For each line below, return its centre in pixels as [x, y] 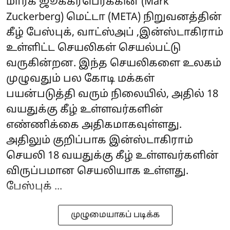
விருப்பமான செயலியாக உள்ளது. [97, 171]
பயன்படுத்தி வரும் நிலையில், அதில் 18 [112, 94]
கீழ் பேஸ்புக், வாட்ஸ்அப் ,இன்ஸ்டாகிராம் [115, 33]
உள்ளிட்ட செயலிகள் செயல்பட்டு [93, 48]
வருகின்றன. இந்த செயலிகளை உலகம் [114, 64]
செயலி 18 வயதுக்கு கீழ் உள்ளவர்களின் [112, 156]
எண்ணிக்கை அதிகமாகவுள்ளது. [94, 125]
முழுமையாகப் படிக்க [115, 215]
